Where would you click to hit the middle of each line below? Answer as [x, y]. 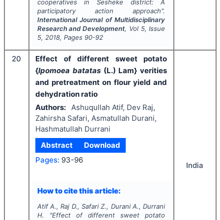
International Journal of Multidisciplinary [101, 20]
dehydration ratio [67, 94]
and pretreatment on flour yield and [101, 82]
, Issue [155, 28]
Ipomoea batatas [69, 70]
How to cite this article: [79, 191]
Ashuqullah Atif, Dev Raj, [113, 107]
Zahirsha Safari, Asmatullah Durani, [96, 118]
